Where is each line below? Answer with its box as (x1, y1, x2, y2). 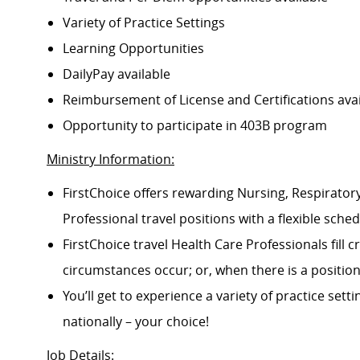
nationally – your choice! (63, 313, 212, 331)
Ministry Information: (47, 150, 174, 169)
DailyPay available (63, 65, 174, 84)
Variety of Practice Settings (63, 14, 228, 32)
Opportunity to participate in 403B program (63, 117, 330, 135)
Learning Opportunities (63, 39, 207, 58)
